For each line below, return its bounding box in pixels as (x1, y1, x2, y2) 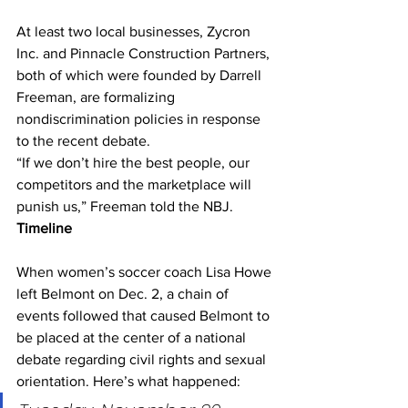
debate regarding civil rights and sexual (16, 352, 270, 367)
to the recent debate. (16, 133, 154, 148)
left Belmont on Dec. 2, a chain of (16, 286, 232, 301)
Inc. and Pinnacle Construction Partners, (16, 46, 273, 61)
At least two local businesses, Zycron (16, 24, 254, 39)
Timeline (16, 220, 72, 236)
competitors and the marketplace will (16, 177, 255, 192)
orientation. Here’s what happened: (16, 373, 240, 389)
